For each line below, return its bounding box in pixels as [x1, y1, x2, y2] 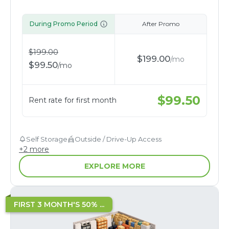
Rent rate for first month [29, 96, 117, 105]
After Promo [142, 19, 179, 28]
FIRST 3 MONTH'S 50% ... [14, 199, 104, 209]
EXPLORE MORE [84, 161, 145, 171]
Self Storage [26, 134, 67, 143]
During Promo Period [29, 19, 98, 28]
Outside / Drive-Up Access [75, 134, 162, 143]
